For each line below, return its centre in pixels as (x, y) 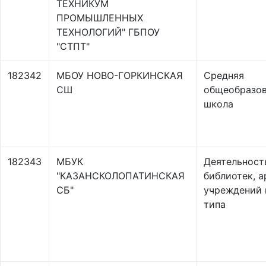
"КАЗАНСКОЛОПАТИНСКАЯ (121, 176)
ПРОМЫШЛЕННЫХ (100, 18)
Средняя (224, 75)
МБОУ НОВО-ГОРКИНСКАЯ (120, 75)
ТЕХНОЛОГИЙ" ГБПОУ (108, 32)
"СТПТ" (73, 46)
